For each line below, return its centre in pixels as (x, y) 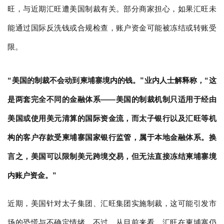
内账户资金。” (32, 175)
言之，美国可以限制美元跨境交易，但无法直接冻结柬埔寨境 (112, 156)
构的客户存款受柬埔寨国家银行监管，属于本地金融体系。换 (112, 137)
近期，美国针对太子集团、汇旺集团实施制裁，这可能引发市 (112, 203)
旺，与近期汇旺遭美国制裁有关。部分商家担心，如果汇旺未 (112, 8)
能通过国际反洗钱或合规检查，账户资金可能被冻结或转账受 (112, 27)
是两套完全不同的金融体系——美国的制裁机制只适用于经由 (112, 99)
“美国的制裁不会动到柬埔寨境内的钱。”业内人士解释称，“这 (112, 80)
